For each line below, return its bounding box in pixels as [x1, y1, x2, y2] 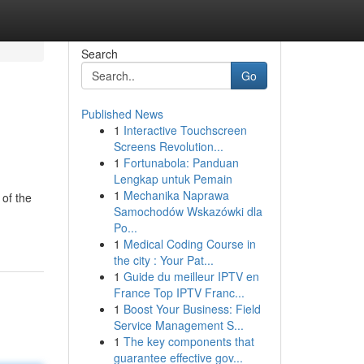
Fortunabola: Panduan [123, 154, 239, 171]
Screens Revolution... [113, 138, 223, 154]
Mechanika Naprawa [123, 187, 229, 203]
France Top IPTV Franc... [113, 284, 245, 301]
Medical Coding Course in [123, 236, 256, 252]
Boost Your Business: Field [123, 301, 261, 317]
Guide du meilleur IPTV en [123, 268, 259, 284]
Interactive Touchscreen [123, 122, 247, 138]
